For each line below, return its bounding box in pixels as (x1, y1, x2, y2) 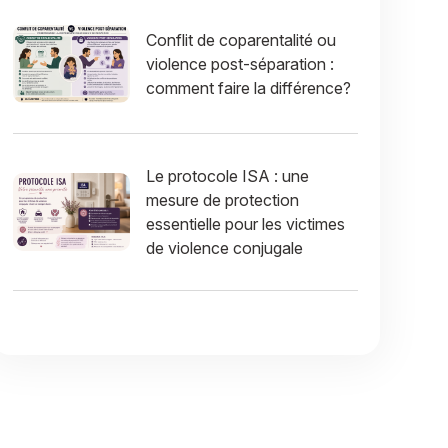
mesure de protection (146, 189, 300, 210)
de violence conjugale (146, 237, 304, 258)
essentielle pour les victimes (146, 213, 346, 234)
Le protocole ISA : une (146, 165, 310, 186)
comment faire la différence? (146, 77, 352, 98)
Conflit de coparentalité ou (146, 29, 337, 50)
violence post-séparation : (146, 53, 335, 74)
